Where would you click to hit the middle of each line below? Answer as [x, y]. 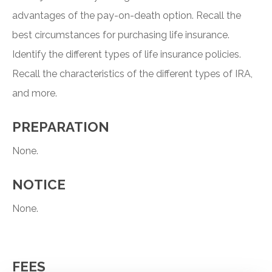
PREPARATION [61, 127]
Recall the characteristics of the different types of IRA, [132, 74]
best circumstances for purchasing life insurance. [121, 35]
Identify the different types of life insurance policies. [127, 55]
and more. [35, 93]
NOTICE [39, 185]
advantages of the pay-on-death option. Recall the [127, 16]
